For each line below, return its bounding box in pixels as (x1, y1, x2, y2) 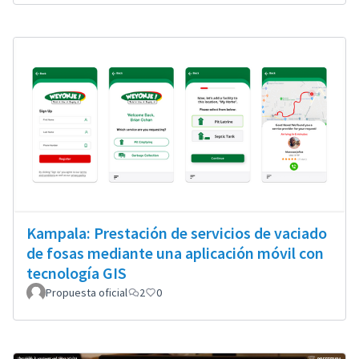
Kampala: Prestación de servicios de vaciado (26, 223, 327, 244)
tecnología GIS (26, 263, 127, 284)
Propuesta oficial (46, 285, 127, 301)
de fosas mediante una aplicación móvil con (26, 243, 324, 264)
